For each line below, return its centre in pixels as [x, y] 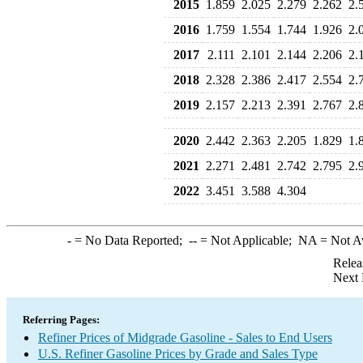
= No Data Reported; [130, 240]
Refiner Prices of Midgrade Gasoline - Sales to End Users [185, 337]
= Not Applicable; [247, 240]
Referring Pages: [61, 320]
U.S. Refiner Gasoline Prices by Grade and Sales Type [178, 354]
